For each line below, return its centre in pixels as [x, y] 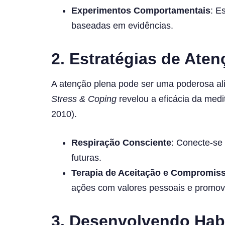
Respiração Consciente [121, 142]
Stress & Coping [84, 99]
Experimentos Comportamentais [141, 10]
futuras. [86, 157]
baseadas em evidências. [122, 25]
